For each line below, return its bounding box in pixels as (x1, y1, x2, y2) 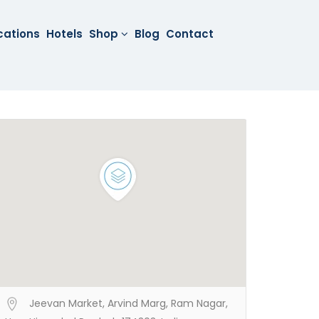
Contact (166, 26, 214, 41)
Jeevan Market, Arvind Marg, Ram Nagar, (29, 296, 228, 310)
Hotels (46, 26, 83, 41)
